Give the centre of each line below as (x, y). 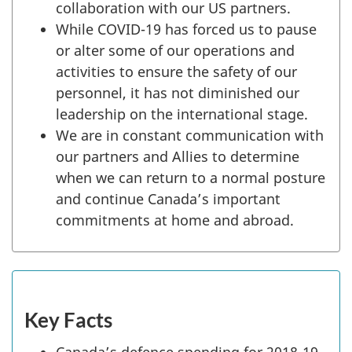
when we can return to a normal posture (191, 177)
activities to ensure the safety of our (176, 71)
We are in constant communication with (190, 135)
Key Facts (68, 320)
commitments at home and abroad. (175, 220)
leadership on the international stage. (182, 114)
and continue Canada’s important (168, 198)
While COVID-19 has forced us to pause (186, 29)
